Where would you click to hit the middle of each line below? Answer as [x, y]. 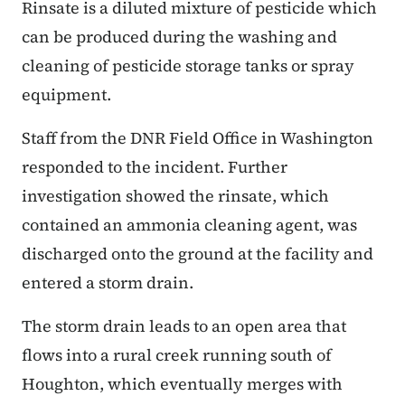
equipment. [68, 94]
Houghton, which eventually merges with [182, 383]
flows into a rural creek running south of [177, 354]
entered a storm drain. [109, 282]
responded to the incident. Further [155, 166]
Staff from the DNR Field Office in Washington [198, 137]
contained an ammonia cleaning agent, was [189, 224]
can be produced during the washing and [179, 36]
